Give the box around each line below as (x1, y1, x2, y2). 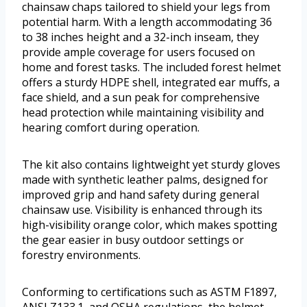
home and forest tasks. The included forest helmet (22, 60, 281, 75)
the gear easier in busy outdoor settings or (22, 232, 244, 248)
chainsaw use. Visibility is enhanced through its (22, 202, 262, 218)
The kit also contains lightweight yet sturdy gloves (22, 157, 280, 173)
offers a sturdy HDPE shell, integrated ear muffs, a (22, 75, 280, 90)
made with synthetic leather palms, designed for (22, 172, 268, 188)
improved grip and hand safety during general (22, 187, 259, 203)
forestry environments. (22, 247, 140, 263)
